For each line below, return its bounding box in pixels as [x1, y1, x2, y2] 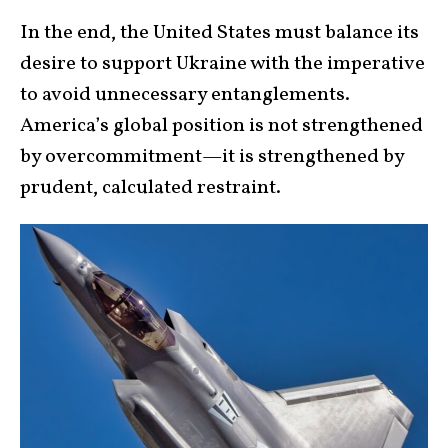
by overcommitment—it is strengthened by [20, 142, 404, 171]
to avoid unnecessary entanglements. [20, 80, 350, 109]
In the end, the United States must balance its [20, 18, 419, 47]
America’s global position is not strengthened [20, 111, 423, 140]
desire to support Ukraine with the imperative [20, 49, 425, 78]
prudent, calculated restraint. [20, 173, 281, 202]
